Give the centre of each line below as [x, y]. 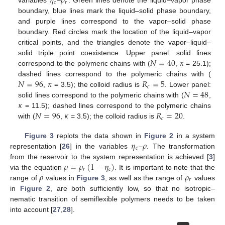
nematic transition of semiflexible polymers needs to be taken [113, 199]
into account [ [31, 209]
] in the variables [101, 146]
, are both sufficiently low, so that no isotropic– [133, 188]
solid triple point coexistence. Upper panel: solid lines [115, 53]
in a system [194, 135]
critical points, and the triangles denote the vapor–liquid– [115, 42]
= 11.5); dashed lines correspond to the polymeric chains [117, 106]
